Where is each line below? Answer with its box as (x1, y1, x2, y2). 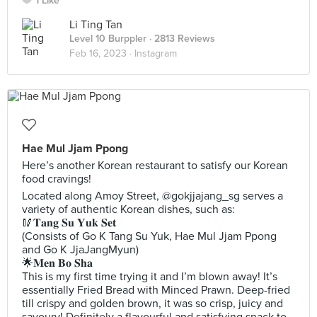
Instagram (134, 47, 177, 59)
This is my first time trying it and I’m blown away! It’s (22, 270, 277, 284)
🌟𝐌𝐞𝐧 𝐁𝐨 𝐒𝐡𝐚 (22, 256, 93, 270)
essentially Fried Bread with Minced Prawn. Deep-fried (22, 283, 290, 297)
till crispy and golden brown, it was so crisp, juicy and (22, 296, 283, 311)
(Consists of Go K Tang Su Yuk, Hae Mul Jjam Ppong (22, 229, 277, 243)
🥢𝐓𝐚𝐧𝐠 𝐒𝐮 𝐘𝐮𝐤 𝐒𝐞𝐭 (22, 216, 116, 230)
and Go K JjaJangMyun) (22, 243, 139, 257)
